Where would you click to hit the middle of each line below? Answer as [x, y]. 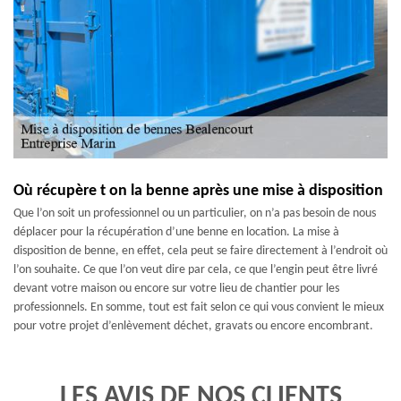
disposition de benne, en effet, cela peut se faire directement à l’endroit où [200, 251]
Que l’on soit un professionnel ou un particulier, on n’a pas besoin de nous [195, 213]
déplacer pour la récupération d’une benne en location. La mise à [176, 232]
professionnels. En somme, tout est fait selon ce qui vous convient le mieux [199, 307]
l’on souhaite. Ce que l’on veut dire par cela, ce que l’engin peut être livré [196, 270]
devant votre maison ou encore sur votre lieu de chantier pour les [176, 289]
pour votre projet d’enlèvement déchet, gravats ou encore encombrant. [193, 326]
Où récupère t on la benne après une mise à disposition [198, 191]
